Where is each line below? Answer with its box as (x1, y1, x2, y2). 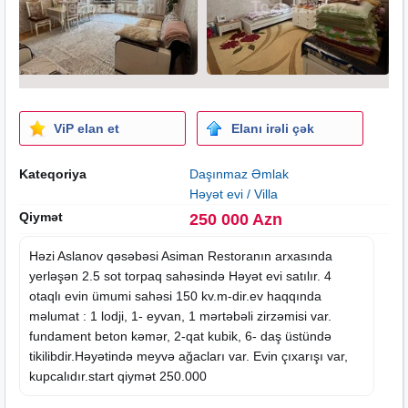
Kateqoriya (19, 166, 87, 181)
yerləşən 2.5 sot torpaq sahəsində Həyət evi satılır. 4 (29, 268, 331, 283)
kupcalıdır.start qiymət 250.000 (29, 368, 207, 383)
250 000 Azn (189, 209, 282, 229)
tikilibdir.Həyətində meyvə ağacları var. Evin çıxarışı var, (29, 348, 348, 363)
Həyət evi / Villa (189, 186, 278, 201)
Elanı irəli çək (230, 120, 314, 136)
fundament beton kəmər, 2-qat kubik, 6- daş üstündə (29, 328, 331, 343)
